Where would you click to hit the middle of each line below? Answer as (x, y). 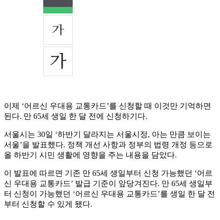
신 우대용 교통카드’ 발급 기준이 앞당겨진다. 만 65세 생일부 (108, 184)
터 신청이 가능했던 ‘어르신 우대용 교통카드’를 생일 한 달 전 (110, 194)
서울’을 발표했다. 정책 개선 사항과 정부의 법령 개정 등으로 (108, 145)
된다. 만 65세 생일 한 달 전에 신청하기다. (76, 116)
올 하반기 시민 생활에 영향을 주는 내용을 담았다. (90, 155)
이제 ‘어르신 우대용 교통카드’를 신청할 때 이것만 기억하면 (108, 106)
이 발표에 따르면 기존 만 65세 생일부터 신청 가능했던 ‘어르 (108, 173)
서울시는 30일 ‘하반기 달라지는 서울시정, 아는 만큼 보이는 (107, 135)
